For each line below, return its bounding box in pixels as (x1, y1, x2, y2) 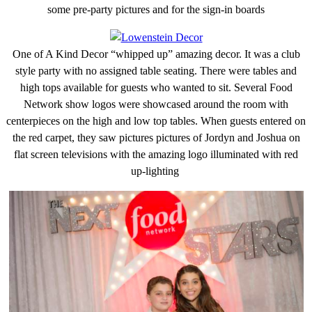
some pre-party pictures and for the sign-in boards (47, 3, 265, 15)
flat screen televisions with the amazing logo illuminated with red (14, 148, 298, 160)
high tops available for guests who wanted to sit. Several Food (19, 81, 292, 93)
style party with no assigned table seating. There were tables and (15, 64, 297, 77)
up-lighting (130, 164, 182, 177)
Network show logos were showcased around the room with (24, 97, 288, 110)
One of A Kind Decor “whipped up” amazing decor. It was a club (12, 47, 300, 60)
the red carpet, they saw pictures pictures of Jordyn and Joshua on (12, 131, 300, 143)
